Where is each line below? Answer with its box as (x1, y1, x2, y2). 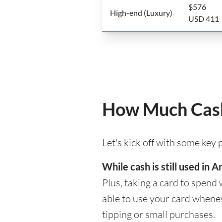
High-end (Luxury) (110, 8, 172, 17)
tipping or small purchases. (102, 208, 215, 221)
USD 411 (188, 14, 219, 23)
